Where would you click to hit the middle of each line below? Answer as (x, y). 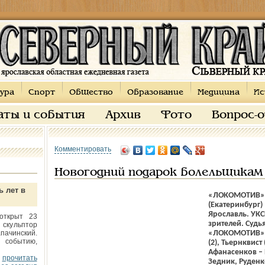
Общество (91, 93)
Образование (155, 93)
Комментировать (83, 149)
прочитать (20, 258)
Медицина (218, 93)
